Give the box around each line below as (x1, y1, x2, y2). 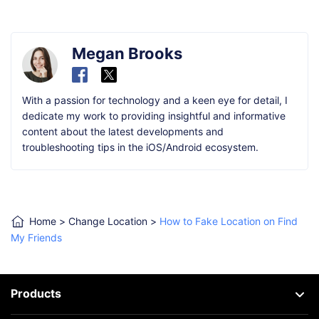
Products (11, 286, 61, 301)
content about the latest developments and (22, 125, 224, 137)
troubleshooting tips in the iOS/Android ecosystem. (22, 140, 258, 153)
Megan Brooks (72, 43, 182, 63)
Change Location (68, 215, 147, 228)
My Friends (11, 231, 62, 244)
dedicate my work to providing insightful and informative (22, 109, 286, 122)
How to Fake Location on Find (159, 215, 298, 228)
